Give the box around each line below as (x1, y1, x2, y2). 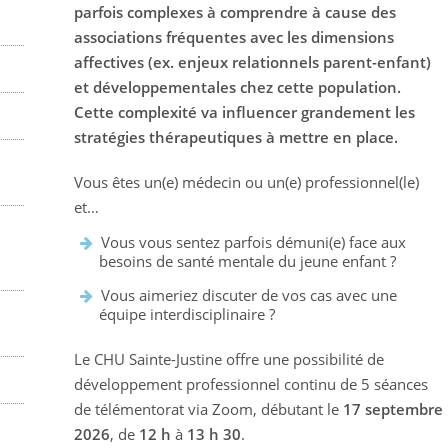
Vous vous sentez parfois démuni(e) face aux (101, 232, 406, 253)
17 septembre (343, 399, 443, 420)
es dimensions (291, 26, 394, 47)
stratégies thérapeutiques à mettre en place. (74, 126, 402, 147)
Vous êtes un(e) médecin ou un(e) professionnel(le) (74, 171, 419, 192)
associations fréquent (74, 26, 230, 47)
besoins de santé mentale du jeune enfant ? (99, 251, 396, 272)
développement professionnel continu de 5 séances (74, 374, 428, 395)
